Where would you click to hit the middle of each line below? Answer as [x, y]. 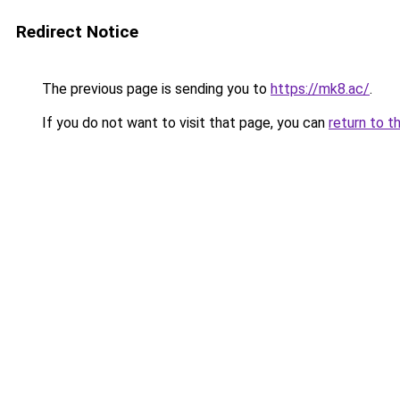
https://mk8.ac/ [320, 89]
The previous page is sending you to [154, 89]
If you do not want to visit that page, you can [183, 123]
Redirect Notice [77, 32]
